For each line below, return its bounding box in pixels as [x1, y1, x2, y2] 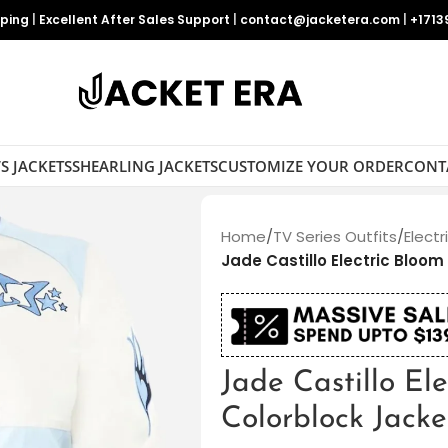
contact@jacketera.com [240, 11, 400, 28]
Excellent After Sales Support [39, 11, 230, 28]
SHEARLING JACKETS [71, 155, 218, 176]
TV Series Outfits [272, 226, 397, 247]
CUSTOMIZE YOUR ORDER [217, 155, 404, 176]
